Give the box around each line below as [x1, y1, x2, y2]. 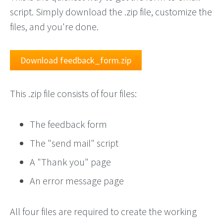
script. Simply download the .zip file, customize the [10, 5, 212, 18]
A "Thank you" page [30, 156, 111, 168]
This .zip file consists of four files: [10, 87, 137, 100]
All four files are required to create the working [10, 205, 197, 218]
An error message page [30, 174, 124, 187]
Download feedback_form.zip [20, 55, 131, 66]
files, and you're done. [10, 20, 99, 33]
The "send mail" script [30, 137, 118, 149]
